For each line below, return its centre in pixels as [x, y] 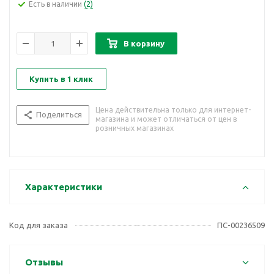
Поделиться [59, 115]
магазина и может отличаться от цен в [166, 119]
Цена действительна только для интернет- [173, 110]
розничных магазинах [135, 128]
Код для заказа [39, 225]
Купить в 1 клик [61, 79]
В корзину [144, 44]
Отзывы [44, 262]
